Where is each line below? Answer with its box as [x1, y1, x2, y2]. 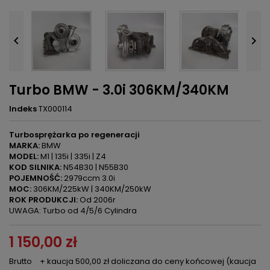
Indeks [9, 103, 37, 115]
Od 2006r [78, 194, 116, 206]
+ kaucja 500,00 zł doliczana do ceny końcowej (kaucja [40, 256, 256, 267]
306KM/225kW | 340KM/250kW [31, 183, 151, 195]
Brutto [9, 256, 34, 267]
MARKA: [9, 140, 40, 151]
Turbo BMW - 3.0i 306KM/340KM [9, 81, 229, 99]
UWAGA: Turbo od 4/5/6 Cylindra [9, 205, 137, 216]
